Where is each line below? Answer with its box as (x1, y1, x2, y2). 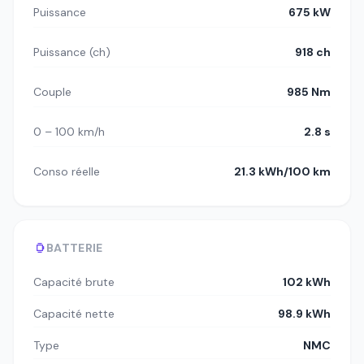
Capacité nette (33, 305, 115, 321)
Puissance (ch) (33, 44, 110, 59)
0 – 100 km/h (33, 123, 105, 139)
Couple (33, 84, 71, 99)
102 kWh (283, 274, 331, 289)
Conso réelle (33, 163, 100, 179)
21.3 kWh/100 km (234, 163, 331, 179)
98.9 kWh (278, 305, 331, 321)
